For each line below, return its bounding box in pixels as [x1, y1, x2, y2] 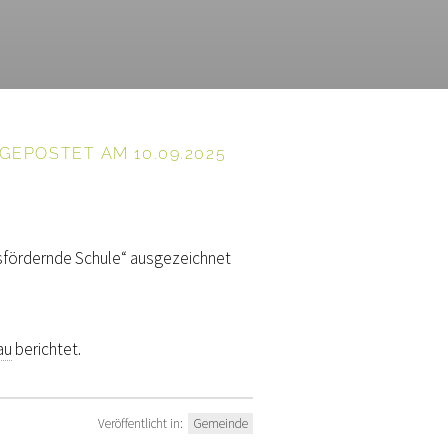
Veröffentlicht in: [97, 415, 186, 433]
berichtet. [12, 337, 82, 360]
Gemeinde [192, 415, 248, 433]
